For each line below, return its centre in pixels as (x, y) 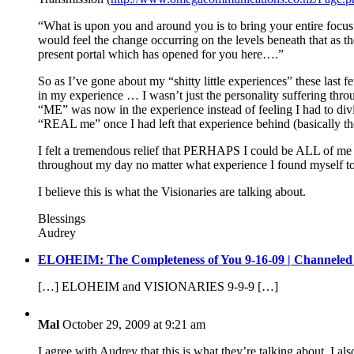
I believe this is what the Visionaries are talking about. (172, 192)
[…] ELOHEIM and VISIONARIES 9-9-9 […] (158, 287)
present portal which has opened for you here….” (161, 55)
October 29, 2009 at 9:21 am (134, 325)
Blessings (62, 219)
